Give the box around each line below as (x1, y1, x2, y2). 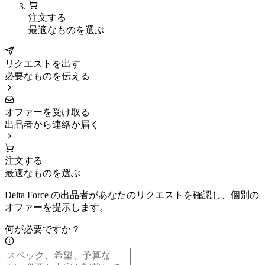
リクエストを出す (5, 59, 80, 69)
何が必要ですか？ (5, 224, 80, 235)
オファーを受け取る (5, 107, 90, 118)
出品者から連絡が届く (5, 119, 99, 130)
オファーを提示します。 (5, 202, 109, 213)
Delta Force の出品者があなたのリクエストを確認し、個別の (5, 190, 259, 201)
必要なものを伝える (5, 71, 90, 82)
